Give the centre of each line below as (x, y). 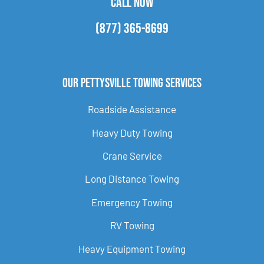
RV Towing (132, 225)
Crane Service (132, 156)
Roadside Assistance (132, 109)
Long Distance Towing (132, 179)
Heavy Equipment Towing (132, 248)
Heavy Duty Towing (132, 132)
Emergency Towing (132, 202)
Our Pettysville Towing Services (132, 84)
